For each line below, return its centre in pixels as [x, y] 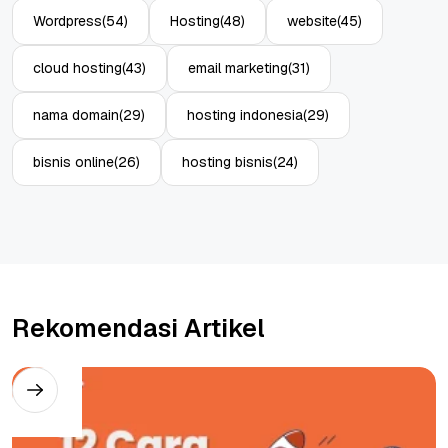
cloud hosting [77, 68]
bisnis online [73, 162]
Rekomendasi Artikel [138, 328]
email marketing [238, 68]
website [312, 21]
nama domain [76, 115]
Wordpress [67, 21]
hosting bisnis [227, 162]
